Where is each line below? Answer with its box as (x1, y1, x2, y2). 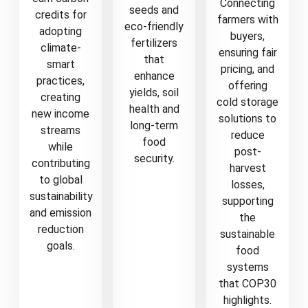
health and (129, 102, 179, 115)
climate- (40, 41, 81, 54)
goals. (46, 239, 75, 252)
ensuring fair (218, 45, 277, 59)
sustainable (220, 227, 275, 241)
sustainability (30, 189, 93, 203)
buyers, (230, 29, 265, 43)
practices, (36, 74, 85, 87)
